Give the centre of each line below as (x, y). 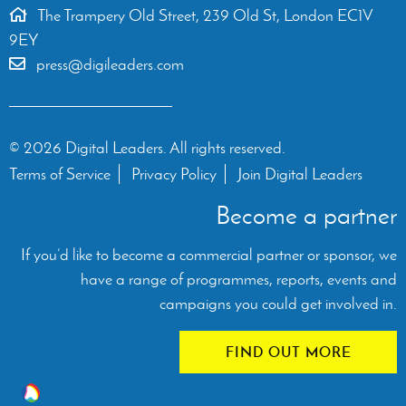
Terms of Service (60, 174)
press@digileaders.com (110, 65)
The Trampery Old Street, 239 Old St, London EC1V (203, 16)
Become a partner (306, 215)
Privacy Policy (174, 174)
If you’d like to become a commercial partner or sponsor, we (209, 255)
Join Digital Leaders (300, 174)
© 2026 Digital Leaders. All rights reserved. (147, 148)
